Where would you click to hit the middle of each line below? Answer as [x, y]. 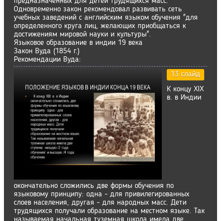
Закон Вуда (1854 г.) [47, 51]
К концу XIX [185, 89]
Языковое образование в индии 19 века [78, 43]
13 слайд [185, 74]
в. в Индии [184, 98]
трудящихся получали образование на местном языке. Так [109, 211]
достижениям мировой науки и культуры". [82, 35]
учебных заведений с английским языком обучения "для [106, 18]
